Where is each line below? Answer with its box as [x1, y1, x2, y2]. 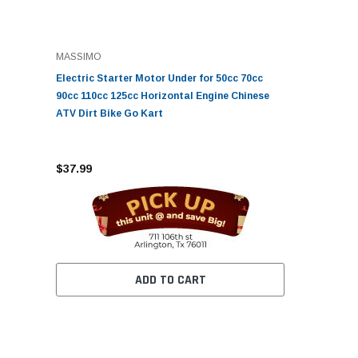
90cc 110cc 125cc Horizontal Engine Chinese [56, 90, 269, 102]
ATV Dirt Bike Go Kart [56, 108, 163, 120]
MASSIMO [56, 51, 101, 63]
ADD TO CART [134, 271, 206, 288]
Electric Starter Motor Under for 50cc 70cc [56, 73, 263, 85]
